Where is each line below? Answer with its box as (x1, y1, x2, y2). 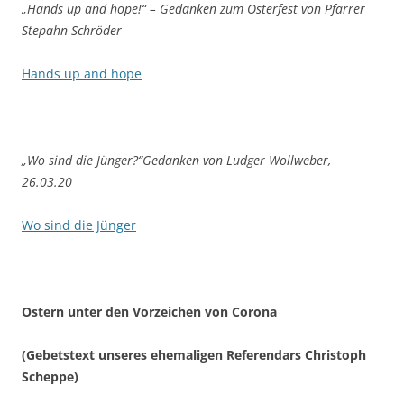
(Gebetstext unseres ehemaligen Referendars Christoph (22, 346, 366, 364)
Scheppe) (22, 368, 78, 386)
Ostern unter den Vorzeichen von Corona (22, 303, 277, 321)
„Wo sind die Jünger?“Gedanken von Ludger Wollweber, (22, 151, 331, 170)
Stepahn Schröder (22, 22, 122, 40)
